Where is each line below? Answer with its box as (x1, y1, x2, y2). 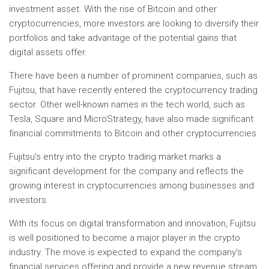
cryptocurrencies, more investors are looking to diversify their (9, 18, 259, 29)
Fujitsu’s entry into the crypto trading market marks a (9, 151, 221, 162)
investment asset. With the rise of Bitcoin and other (9, 4, 217, 14)
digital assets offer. (9, 47, 87, 58)
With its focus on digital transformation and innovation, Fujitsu (9, 218, 256, 229)
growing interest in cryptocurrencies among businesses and (9, 180, 254, 191)
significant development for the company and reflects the (9, 166, 244, 177)
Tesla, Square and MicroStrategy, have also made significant (9, 113, 253, 124)
